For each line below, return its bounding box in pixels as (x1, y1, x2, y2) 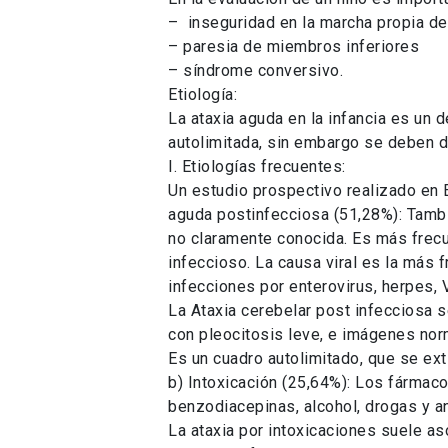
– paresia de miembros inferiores (168, 36, 419, 56)
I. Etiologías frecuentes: (168, 156, 346, 176)
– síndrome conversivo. (168, 60, 343, 80)
